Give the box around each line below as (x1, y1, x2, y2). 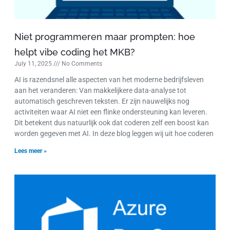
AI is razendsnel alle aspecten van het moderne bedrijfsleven (14, 75, 204, 84)
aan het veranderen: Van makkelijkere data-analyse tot (14, 86, 186, 95)
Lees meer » (14, 147, 47, 155)
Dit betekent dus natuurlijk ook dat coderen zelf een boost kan (14, 119, 209, 127)
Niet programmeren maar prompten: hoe (14, 31, 195, 43)
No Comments (60, 60, 102, 68)
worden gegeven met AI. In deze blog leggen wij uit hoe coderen (14, 129, 214, 138)
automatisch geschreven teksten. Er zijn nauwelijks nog (14, 97, 189, 106)
